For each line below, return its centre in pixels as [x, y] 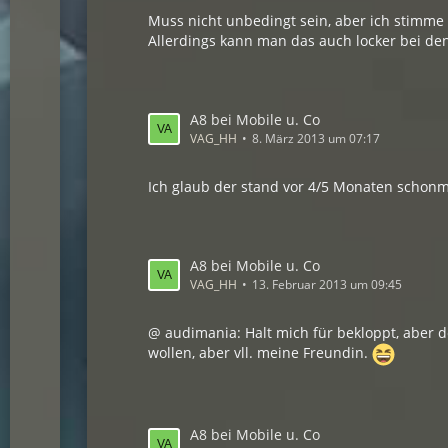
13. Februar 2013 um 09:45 [327, 284]
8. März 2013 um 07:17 [316, 138]
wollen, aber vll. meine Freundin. [260, 353]
